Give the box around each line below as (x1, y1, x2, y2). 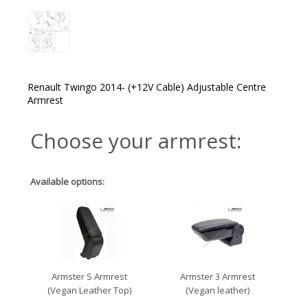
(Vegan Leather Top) (47, 283, 132, 296)
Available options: (30, 175, 104, 188)
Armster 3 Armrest (180, 269, 256, 283)
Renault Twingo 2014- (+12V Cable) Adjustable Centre (27, 80, 266, 93)
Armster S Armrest (52, 269, 128, 283)
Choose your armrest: (30, 126, 241, 155)
